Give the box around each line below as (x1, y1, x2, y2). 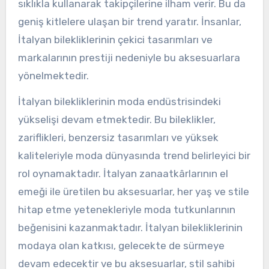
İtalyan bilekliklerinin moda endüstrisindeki (17, 95, 221, 108)
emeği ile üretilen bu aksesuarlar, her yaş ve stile (17, 186, 249, 198)
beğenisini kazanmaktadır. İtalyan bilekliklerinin (17, 222, 243, 234)
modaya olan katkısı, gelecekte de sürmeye (17, 240, 225, 252)
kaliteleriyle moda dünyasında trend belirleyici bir (17, 150, 250, 162)
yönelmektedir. (17, 70, 89, 82)
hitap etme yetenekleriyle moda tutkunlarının (17, 204, 235, 216)
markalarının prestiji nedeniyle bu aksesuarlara (17, 52, 240, 64)
